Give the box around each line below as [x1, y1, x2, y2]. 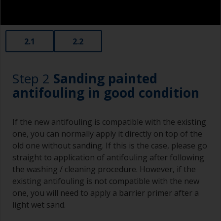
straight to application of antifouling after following [12, 152, 204, 163]
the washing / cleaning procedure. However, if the [12, 164, 196, 175]
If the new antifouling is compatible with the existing [12, 116, 206, 128]
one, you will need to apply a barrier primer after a [12, 187, 199, 199]
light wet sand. [12, 199, 66, 211]
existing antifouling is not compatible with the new [12, 176, 199, 187]
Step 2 [12, 70, 53, 88]
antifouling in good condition [12, 84, 199, 102]
